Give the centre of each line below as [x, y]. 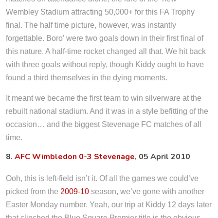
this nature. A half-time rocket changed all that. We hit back [106, 52]
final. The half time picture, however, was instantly [91, 25]
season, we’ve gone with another [147, 192]
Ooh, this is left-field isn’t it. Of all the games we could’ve [102, 179]
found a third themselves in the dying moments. [87, 78]
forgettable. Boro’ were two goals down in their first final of [105, 38]
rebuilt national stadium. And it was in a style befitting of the [107, 111]
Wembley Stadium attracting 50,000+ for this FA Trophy [100, 12]
